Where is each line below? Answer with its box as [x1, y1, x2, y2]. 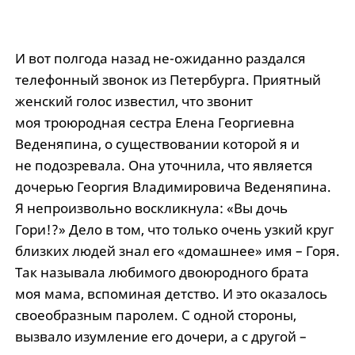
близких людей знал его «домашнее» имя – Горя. [14, 242, 340, 261]
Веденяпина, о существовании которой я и [14, 135, 300, 154]
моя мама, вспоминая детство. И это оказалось [14, 284, 327, 303]
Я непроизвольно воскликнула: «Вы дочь [14, 199, 288, 218]
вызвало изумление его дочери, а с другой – [14, 327, 307, 346]
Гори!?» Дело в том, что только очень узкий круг [14, 220, 334, 239]
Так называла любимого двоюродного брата [14, 263, 309, 282]
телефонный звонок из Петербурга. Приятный [14, 71, 321, 90]
